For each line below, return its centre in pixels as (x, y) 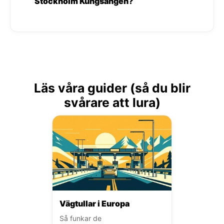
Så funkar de (80, 218)
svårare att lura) (112, 102)
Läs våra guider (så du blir (112, 88)
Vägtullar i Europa (94, 203)
